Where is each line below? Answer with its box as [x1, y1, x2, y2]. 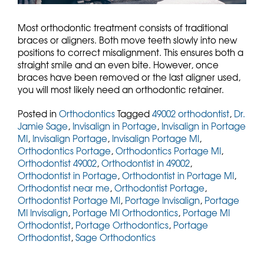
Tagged [117, 107, 152, 120]
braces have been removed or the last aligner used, [18, 70, 240, 84]
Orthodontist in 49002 [101, 156, 190, 170]
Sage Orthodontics [75, 230, 156, 244]
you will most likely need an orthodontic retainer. [18, 82, 226, 96]
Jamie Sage [18, 119, 68, 133]
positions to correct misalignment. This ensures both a [18, 45, 243, 59]
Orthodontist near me [18, 181, 110, 194]
